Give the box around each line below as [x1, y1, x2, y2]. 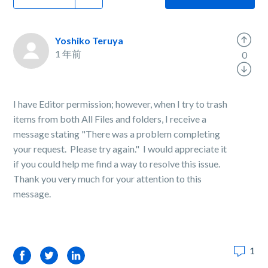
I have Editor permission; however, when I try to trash [13, 98, 228, 109]
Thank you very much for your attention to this [13, 173, 202, 184]
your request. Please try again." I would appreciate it [13, 143, 227, 154]
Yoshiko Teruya [55, 35, 124, 46]
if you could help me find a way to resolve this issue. [13, 158, 223, 169]
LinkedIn [67, 249, 103, 261]
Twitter [40, 249, 72, 261]
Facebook [13, 249, 56, 261]
